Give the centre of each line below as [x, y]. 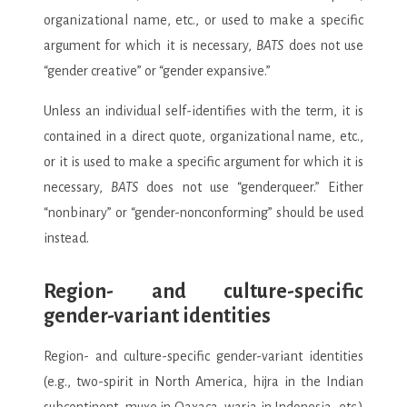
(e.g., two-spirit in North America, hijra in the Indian [203, 381]
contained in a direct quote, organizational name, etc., [203, 136]
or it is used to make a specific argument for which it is [203, 161]
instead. [66, 238]
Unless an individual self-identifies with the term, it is [203, 110]
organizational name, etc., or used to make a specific [203, 20]
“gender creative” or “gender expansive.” [157, 70]
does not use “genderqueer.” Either [251, 187]
